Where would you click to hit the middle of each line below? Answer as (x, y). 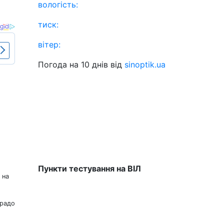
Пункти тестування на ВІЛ (89, 168)
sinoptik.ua (145, 64)
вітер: (49, 44)
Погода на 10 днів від (81, 64)
